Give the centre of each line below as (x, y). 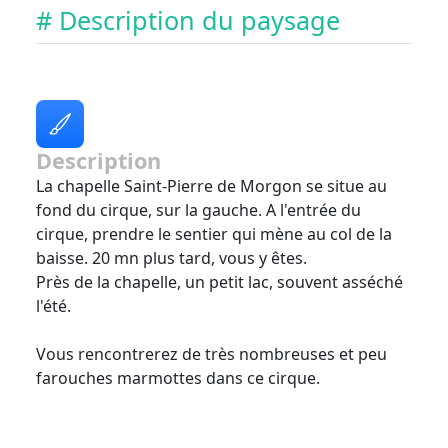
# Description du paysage (188, 20)
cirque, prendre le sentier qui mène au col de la (214, 234)
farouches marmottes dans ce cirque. (178, 378)
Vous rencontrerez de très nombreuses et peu (211, 354)
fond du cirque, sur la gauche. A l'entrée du (198, 210)
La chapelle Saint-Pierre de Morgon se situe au (211, 186)
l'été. (53, 306)
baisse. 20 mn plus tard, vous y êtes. (171, 258)
